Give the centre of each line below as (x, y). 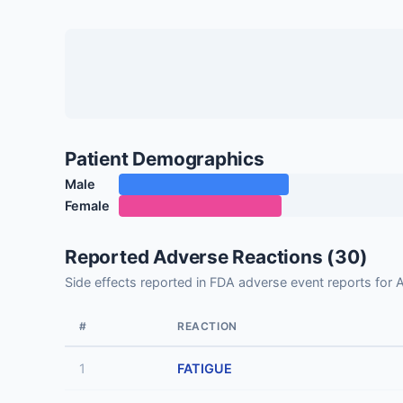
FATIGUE (205, 368)
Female (87, 206)
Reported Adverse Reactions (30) (216, 256)
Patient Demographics (165, 158)
